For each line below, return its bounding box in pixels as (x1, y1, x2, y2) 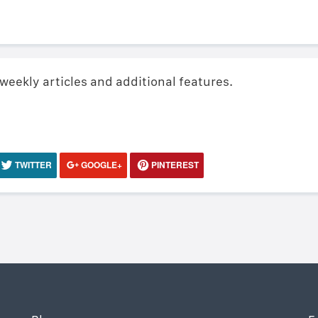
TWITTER (12, 158, 52, 171)
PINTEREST (148, 158, 199, 171)
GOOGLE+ (78, 158, 122, 171)
